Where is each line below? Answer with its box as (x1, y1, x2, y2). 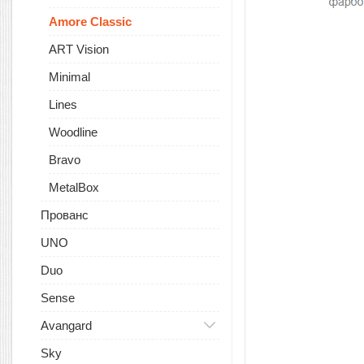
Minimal (49, 70, 90, 84)
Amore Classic (49, 15, 132, 28)
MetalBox (49, 180, 99, 194)
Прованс (41, 208, 89, 222)
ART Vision (49, 42, 109, 56)
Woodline (49, 125, 97, 139)
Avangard (41, 318, 92, 332)
